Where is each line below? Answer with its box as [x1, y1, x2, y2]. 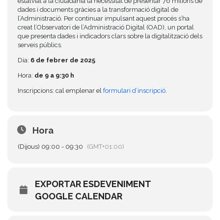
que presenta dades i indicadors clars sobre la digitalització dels [18, 32, 202, 40]
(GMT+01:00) [87, 143, 124, 150]
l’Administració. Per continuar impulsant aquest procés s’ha [18, 15, 190, 22]
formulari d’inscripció [103, 87, 165, 94]
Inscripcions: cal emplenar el [18, 87, 103, 94]
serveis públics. [18, 41, 62, 49]
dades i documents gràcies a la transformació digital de [18, 6, 178, 13]
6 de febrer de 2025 [30, 56, 95, 64]
